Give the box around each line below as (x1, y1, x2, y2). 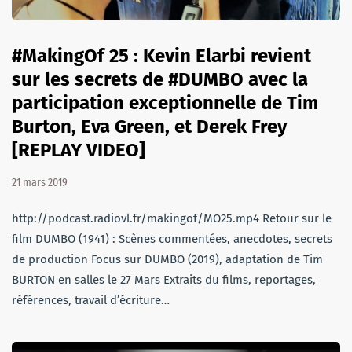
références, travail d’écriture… (12, 292, 170, 307)
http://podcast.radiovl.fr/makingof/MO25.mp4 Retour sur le (12, 211, 332, 225)
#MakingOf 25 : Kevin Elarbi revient (12, 44, 311, 67)
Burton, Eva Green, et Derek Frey (12, 115, 287, 137)
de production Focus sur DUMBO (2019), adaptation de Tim (12, 251, 323, 266)
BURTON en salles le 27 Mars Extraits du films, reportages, (12, 272, 316, 287)
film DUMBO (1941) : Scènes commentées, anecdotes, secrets (12, 231, 332, 246)
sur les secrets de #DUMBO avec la (12, 68, 308, 90)
